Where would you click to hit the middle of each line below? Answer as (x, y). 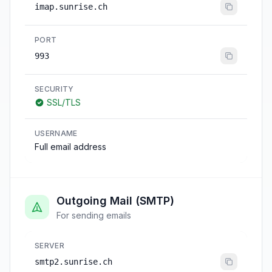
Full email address (70, 147)
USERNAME (56, 133)
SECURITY (54, 89)
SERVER (49, 246)
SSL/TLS (64, 102)
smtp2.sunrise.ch (73, 262)
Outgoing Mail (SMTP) (115, 201)
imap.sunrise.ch (71, 7)
